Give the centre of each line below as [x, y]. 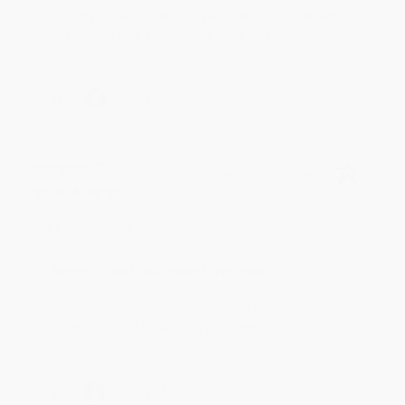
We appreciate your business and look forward [198, 15]
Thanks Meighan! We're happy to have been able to [211, 308]
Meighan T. [69, 168]
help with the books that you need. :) [169, 327]
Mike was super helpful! [108, 226]
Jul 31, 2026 [62, 209]
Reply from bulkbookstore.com [158, 271]
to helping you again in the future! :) [161, 34]
